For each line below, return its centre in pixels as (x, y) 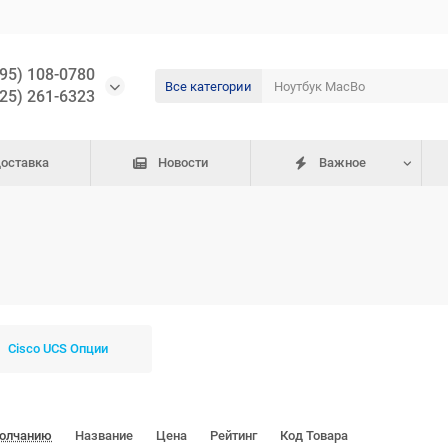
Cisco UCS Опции (57, 348)
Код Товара (314, 435)
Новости (183, 162)
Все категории (208, 86)
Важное (342, 162)
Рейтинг (235, 435)
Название (105, 435)
